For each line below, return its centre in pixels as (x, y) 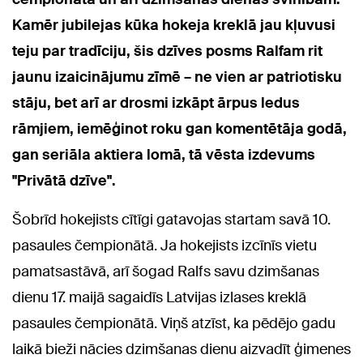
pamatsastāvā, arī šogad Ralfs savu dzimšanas (166, 272)
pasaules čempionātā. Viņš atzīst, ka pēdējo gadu (174, 324)
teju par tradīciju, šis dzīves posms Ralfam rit (167, 51)
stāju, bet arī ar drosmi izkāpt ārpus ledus (156, 103)
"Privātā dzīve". (64, 181)
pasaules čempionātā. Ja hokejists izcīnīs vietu (164, 246)
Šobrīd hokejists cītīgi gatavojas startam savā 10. (171, 220)
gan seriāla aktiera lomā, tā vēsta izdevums (164, 155)
